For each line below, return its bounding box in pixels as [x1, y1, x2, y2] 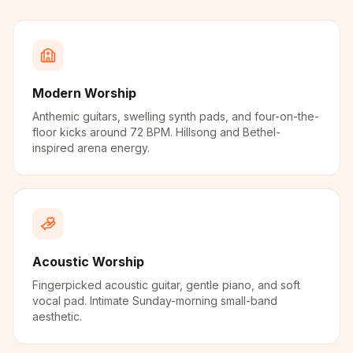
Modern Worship [32, 85, 136, 101]
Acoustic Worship [32, 254, 144, 269]
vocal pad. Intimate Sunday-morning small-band [32, 294, 277, 307]
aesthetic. [32, 310, 82, 323]
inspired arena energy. [32, 141, 150, 154]
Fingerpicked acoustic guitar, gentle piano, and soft [32, 278, 300, 292]
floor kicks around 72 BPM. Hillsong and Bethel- [32, 125, 281, 139]
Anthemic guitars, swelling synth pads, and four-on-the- [32, 110, 319, 123]
